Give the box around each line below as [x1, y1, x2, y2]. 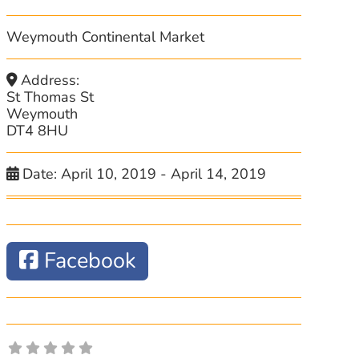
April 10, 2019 [61, 164, 157, 184]
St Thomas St [6, 87, 94, 107]
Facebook [43, 246, 136, 276]
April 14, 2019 [171, 164, 267, 184]
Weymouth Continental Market [6, 27, 205, 46]
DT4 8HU [6, 121, 68, 140]
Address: [21, 71, 80, 90]
